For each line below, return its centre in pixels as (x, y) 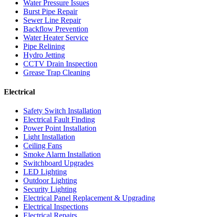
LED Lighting (45, 171)
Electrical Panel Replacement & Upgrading (89, 198)
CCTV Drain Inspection (60, 64)
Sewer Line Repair (52, 20)
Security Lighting (50, 189)
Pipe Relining (44, 46)
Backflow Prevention (56, 29)
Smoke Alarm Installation (62, 154)
